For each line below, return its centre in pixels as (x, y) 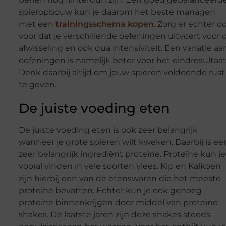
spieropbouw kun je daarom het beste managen (117, 12)
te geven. (37, 85)
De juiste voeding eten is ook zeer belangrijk (108, 130)
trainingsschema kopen (104, 24)
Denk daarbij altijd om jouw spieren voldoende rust (122, 73)
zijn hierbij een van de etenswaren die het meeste (120, 179)
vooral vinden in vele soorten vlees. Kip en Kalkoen (120, 166)
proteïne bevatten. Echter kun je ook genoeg (110, 191)
